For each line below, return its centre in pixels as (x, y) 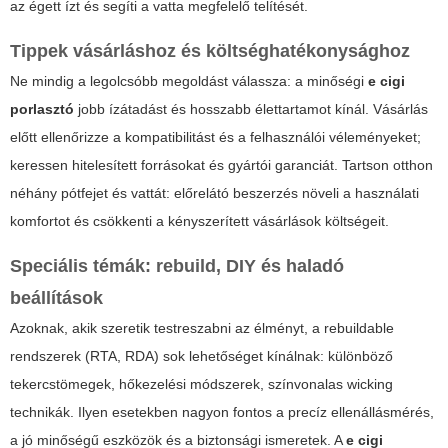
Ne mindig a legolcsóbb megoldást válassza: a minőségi (189, 81)
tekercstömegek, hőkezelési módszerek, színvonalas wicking (201, 384)
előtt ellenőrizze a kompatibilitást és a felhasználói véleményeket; (215, 137)
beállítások (56, 298)
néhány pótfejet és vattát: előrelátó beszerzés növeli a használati (214, 193)
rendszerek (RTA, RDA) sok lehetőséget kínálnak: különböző (201, 356)
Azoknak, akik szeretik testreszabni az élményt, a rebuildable (202, 328)
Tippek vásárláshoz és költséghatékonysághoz (210, 51)
